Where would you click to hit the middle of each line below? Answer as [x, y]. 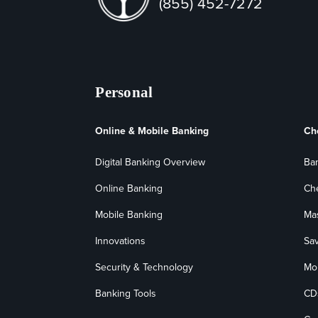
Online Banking [129, 188]
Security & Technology [144, 267]
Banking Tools [126, 293]
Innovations [121, 241]
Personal [124, 93]
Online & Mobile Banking [152, 131]
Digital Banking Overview [150, 162]
